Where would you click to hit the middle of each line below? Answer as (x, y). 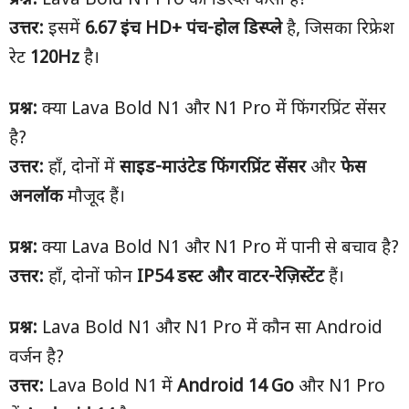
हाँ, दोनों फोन (90, 278)
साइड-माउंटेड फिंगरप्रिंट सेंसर (213, 168)
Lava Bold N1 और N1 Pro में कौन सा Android (210, 329)
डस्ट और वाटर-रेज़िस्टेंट (251, 278)
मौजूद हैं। (94, 198)
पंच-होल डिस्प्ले (234, 30)
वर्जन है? (37, 358)
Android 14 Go (236, 388)
